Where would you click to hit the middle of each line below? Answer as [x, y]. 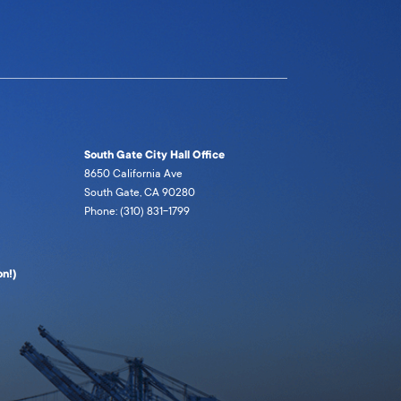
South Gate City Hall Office [154, 155]
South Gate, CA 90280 [139, 193]
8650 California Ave [133, 174]
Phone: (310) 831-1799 [137, 212]
